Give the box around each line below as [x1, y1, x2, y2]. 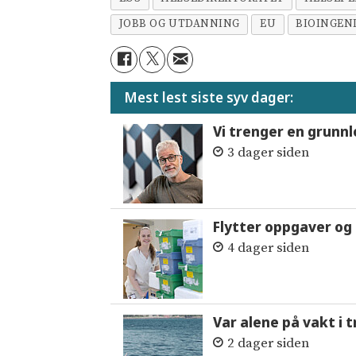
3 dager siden [226, 143, 309, 161]
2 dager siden [226, 334, 309, 352]
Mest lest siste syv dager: [124, 88, 294, 107]
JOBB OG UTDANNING [118, 17, 240, 32]
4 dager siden [226, 238, 309, 257]
